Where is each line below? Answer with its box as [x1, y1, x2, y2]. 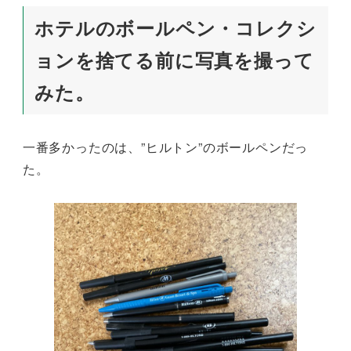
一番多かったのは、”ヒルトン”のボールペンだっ [22, 138, 309, 157]
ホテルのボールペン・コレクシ [34, 14, 317, 42]
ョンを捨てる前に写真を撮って [34, 46, 314, 74]
